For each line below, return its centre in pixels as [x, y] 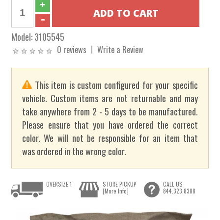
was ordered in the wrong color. [74, 151]
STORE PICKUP [119, 184]
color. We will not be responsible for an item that [110, 138]
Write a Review [121, 49]
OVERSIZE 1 [59, 184]
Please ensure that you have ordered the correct [110, 125]
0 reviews [72, 49]
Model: [23, 37]
